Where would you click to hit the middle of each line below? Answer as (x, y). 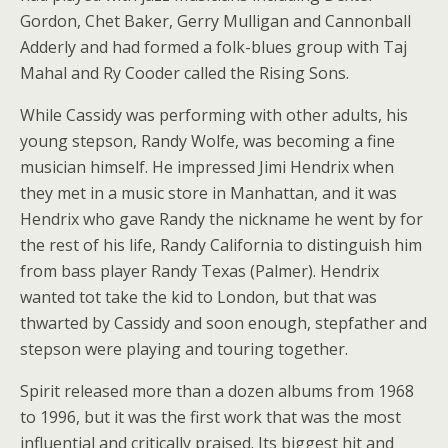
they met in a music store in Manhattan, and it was (208, 193)
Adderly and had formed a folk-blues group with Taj (213, 47)
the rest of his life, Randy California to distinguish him (221, 245)
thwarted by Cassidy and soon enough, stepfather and (223, 323)
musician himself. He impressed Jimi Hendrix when (207, 167)
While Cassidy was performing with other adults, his (214, 115)
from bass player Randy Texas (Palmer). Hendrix (199, 271)
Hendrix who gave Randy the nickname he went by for (221, 219)
